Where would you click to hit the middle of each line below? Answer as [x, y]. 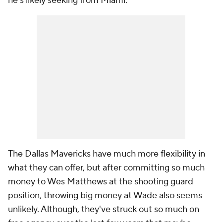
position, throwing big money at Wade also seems [105, 195]
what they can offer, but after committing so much [106, 168]
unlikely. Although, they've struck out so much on [104, 209]
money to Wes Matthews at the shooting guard [101, 182]
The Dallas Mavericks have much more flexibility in [107, 154]
